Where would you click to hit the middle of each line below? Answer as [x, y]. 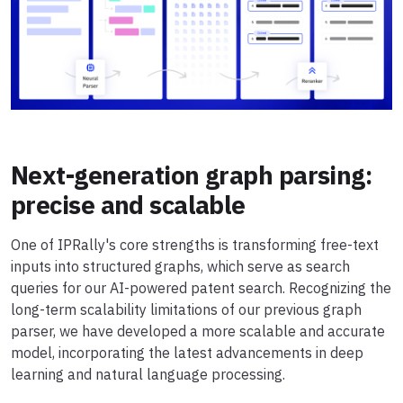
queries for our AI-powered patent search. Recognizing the [201, 288]
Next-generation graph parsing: [192, 175]
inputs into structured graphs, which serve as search [180, 267]
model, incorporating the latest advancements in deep [187, 353]
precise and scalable [128, 205]
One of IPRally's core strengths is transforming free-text [195, 245]
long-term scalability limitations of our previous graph [186, 310]
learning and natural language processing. [148, 375]
